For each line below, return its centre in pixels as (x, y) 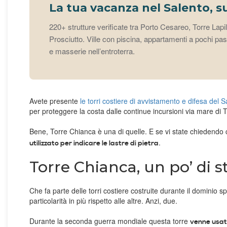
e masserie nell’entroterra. (92, 51)
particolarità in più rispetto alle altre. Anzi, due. (104, 201)
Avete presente (55, 101)
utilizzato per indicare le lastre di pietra (94, 144)
